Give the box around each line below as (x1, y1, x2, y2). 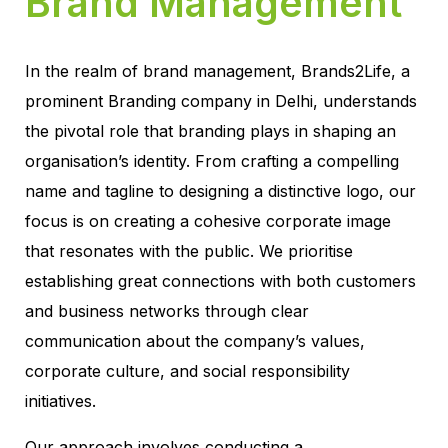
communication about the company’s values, (25, 331, 365, 352)
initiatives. (25, 391, 96, 412)
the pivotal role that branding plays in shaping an (25, 121, 396, 142)
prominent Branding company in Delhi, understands (25, 91, 417, 112)
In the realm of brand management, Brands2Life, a (25, 61, 410, 82)
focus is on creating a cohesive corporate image (25, 211, 391, 232)
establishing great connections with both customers (25, 271, 416, 292)
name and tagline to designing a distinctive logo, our (25, 181, 416, 202)
